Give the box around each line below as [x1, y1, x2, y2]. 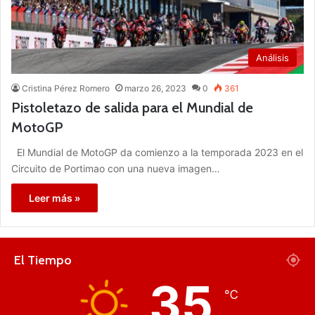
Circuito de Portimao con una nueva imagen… [11, 162, 220, 174]
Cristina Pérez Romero [22, 82, 110, 94]
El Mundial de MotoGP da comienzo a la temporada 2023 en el [11, 146, 303, 158]
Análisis [256, 51, 289, 63]
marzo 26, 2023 [124, 82, 186, 94]
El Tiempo [14, 252, 72, 268]
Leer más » [29, 191, 80, 204]
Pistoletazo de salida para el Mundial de [11, 98, 253, 116]
